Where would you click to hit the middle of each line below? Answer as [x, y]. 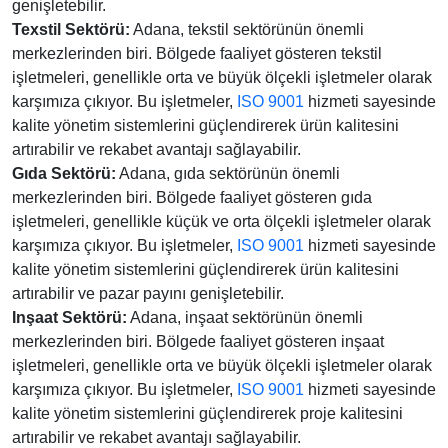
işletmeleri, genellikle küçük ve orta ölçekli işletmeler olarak [221, 221]
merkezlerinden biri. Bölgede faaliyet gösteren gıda [192, 197]
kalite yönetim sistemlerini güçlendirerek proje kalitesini [207, 413]
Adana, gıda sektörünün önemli [228, 173]
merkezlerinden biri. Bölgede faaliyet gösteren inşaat [198, 341]
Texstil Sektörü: [71, 29]
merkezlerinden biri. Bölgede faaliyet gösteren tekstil [197, 53]
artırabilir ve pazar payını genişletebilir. [148, 293]
